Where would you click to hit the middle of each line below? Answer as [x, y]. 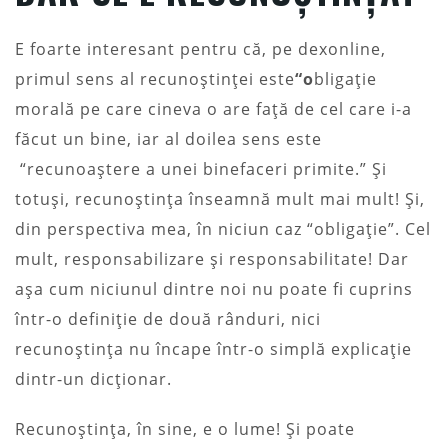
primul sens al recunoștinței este [155, 78]
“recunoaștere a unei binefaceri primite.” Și [201, 168]
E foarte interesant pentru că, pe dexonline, [200, 48]
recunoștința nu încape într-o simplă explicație [213, 348]
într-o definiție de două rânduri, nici [168, 318]
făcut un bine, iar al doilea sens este [168, 138]
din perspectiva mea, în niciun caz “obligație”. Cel [223, 228]
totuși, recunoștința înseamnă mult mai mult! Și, [220, 198]
